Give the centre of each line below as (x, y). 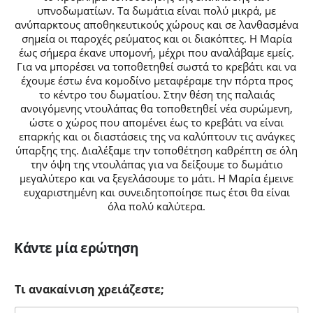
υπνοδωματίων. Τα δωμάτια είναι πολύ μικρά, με (156, 11)
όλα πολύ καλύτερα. (156, 206)
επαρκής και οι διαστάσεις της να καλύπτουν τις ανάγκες (156, 137)
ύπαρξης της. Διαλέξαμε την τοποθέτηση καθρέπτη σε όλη (156, 151)
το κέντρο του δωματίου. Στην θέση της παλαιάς (156, 95)
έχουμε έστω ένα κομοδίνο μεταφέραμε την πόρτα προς (156, 81)
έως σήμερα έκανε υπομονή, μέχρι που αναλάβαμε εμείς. (156, 53)
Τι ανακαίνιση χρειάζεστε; (89, 289)
